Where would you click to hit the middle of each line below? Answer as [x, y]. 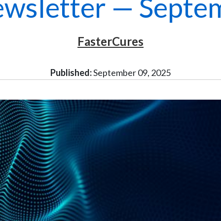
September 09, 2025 [131, 73]
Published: [71, 73]
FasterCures [110, 41]
